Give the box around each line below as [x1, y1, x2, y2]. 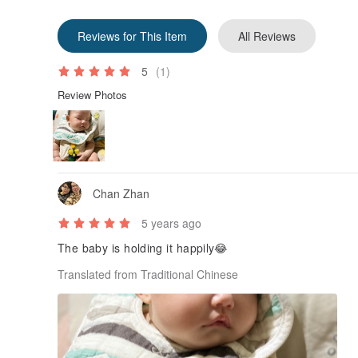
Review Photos [58, 86, 127, 102]
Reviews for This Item [78, 27, 187, 44]
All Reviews [238, 27, 296, 44]
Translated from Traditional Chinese [58, 266, 238, 283]
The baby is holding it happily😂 [58, 240, 232, 257]
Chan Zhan [93, 185, 149, 201]
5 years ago [141, 215, 201, 232]
